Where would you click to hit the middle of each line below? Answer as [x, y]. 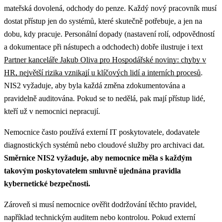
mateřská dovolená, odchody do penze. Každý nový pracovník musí [110, 8]
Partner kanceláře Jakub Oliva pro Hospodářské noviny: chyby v [105, 59]
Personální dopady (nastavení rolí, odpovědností [139, 34]
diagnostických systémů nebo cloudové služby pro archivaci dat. [104, 145]
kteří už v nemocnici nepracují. [52, 111]
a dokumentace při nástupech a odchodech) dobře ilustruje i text [103, 47]
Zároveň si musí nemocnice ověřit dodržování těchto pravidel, [100, 204]
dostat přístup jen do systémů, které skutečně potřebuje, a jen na [103, 21]
